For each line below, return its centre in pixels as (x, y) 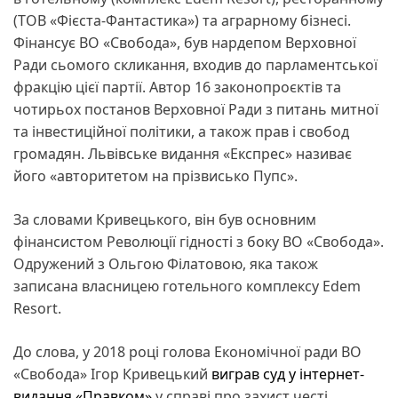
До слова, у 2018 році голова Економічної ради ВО (187, 351)
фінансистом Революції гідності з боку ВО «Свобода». (199, 241)
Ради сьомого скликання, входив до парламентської (195, 64)
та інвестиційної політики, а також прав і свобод (181, 131)
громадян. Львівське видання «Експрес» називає (183, 153)
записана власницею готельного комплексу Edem (187, 286)
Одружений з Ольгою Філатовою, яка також (166, 263)
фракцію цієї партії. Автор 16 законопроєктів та (177, 87)
